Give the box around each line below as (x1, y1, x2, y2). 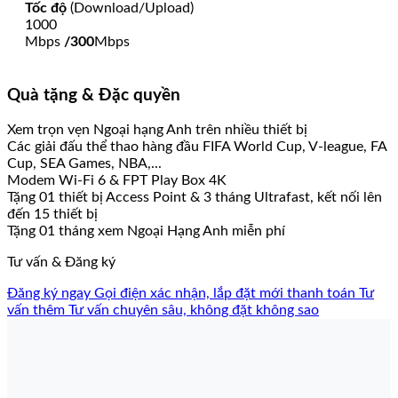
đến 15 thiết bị (7, 207, 98, 222)
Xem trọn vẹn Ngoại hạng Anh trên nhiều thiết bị (7, 123, 307, 138)
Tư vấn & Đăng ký (7, 255, 115, 270)
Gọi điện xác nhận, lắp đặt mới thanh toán (94, 286, 355, 301)
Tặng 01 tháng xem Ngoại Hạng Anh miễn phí (7, 224, 285, 239)
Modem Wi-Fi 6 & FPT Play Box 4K (7, 173, 227, 188)
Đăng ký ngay (7, 286, 91, 301)
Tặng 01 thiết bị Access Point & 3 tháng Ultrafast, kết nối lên (7, 190, 382, 205)
